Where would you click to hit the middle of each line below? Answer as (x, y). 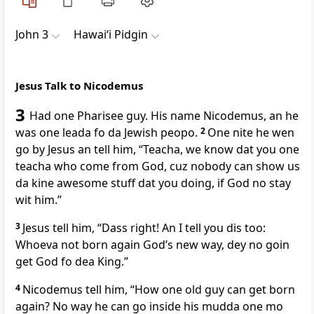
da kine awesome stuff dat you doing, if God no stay (153, 183)
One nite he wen (251, 133)
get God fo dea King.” (72, 262)
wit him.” (39, 200)
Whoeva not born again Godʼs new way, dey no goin (152, 245)
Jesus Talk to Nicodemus (79, 86)
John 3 (32, 35)
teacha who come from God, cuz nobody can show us (158, 166)
